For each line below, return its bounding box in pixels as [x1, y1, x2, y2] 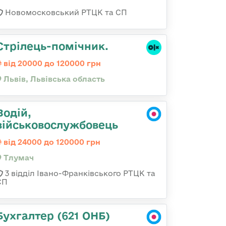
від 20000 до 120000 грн [2, 59, 101, 68]
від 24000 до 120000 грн [2, 138, 100, 146]
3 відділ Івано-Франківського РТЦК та [3, 169, 155, 178]
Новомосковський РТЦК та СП [3, 8, 127, 17]
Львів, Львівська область [2, 75, 105, 83]
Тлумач [2, 153, 34, 162]
